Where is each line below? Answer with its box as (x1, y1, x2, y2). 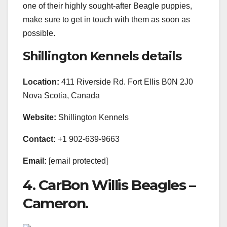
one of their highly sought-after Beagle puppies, (23, 2, 192, 11)
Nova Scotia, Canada (23, 91, 100, 100)
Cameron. (23, 195, 88, 212)
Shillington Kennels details (23, 49, 181, 64)
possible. (23, 29, 55, 38)
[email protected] (47, 157, 108, 166)
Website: (23, 113, 56, 122)
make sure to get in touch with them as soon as (23, 15, 190, 24)
